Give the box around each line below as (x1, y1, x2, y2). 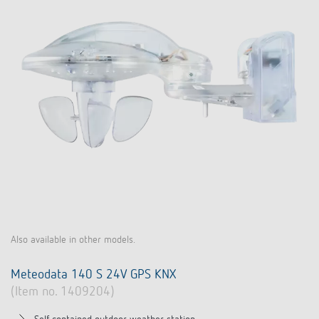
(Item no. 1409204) (11, 286, 115, 298)
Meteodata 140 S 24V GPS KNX (11, 268, 176, 281)
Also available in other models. (11, 235, 135, 245)
